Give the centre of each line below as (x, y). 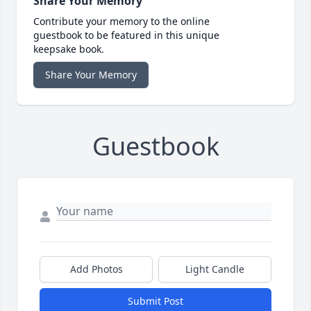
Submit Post (155, 301)
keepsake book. (69, 49)
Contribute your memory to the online (121, 22)
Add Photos (96, 269)
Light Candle (215, 269)
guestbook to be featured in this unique (126, 35)
